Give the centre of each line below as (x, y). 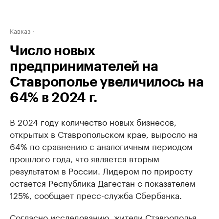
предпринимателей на (84, 66)
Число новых (53, 51)
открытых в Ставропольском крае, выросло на (104, 133)
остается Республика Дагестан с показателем (103, 182)
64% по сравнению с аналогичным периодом (101, 146)
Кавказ (20, 30)
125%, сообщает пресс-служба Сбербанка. (96, 195)
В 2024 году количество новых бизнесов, (93, 121)
